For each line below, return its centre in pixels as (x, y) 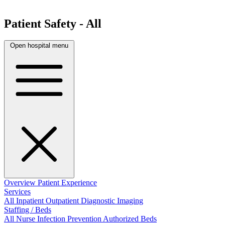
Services (17, 192)
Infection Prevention (70, 219)
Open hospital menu (39, 46)
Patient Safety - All (53, 23)
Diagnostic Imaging (112, 201)
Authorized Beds (130, 219)
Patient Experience (67, 183)
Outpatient (63, 201)
